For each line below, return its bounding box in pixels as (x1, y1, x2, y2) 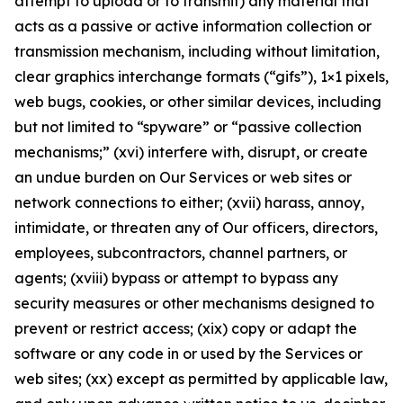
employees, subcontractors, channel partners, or (14, 244, 347, 262)
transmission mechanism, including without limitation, (14, 42, 380, 60)
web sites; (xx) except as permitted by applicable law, (14, 370, 388, 388)
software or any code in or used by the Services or (14, 345, 363, 363)
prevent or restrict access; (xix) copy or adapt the (14, 319, 357, 337)
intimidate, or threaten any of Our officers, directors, (14, 219, 378, 237)
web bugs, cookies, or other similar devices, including (14, 93, 381, 111)
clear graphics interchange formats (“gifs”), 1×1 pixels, (14, 67, 389, 85)
